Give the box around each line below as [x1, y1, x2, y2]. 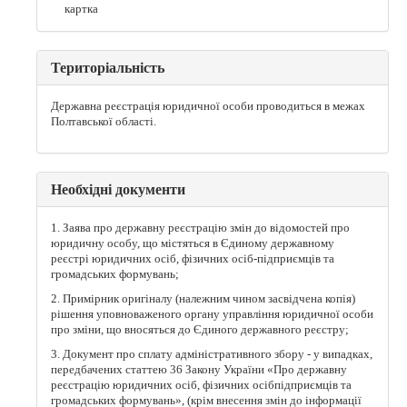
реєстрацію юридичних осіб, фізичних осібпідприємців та [51, 379, 352, 392]
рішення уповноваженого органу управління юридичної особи [51, 308, 373, 322]
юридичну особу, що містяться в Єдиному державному [51, 237, 334, 251]
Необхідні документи [51, 182, 185, 198]
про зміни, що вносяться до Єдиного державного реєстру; [51, 323, 349, 337]
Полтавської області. [51, 115, 156, 129]
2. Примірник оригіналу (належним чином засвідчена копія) [51, 293, 355, 306]
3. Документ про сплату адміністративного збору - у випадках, [51, 348, 372, 362]
